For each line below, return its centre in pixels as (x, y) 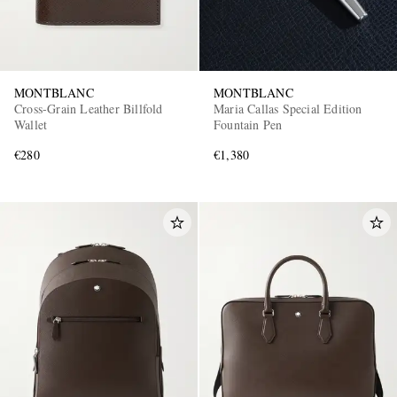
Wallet (31, 125)
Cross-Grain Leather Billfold (89, 109)
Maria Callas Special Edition (288, 109)
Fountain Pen (248, 125)
